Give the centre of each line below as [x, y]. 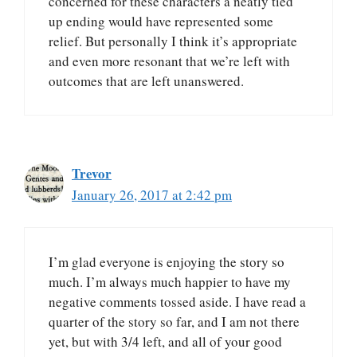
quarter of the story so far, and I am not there [174, 322]
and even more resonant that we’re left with [169, 61]
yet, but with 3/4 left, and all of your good [165, 342]
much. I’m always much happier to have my [170, 282]
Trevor [92, 173]
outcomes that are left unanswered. [146, 80]
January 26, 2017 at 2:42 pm [152, 194]
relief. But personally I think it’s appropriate [173, 41]
